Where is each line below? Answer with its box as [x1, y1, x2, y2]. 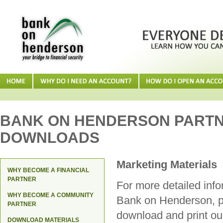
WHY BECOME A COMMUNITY [7, 192, 94, 199]
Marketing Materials [116, 158, 217, 171]
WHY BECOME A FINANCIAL [7, 167, 89, 174]
